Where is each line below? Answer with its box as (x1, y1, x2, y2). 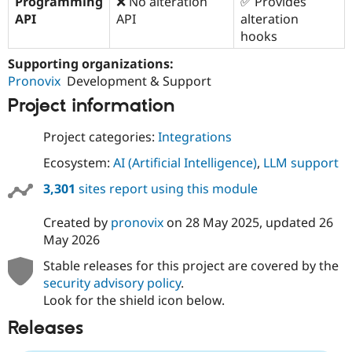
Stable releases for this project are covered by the (42, 257, 339, 275)
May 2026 (42, 231, 100, 249)
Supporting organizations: (8, 55, 177, 73)
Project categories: (42, 127, 158, 145)
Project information (8, 94, 174, 119)
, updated (258, 214, 319, 232)
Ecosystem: (42, 154, 113, 171)
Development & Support (67, 72, 211, 90)
